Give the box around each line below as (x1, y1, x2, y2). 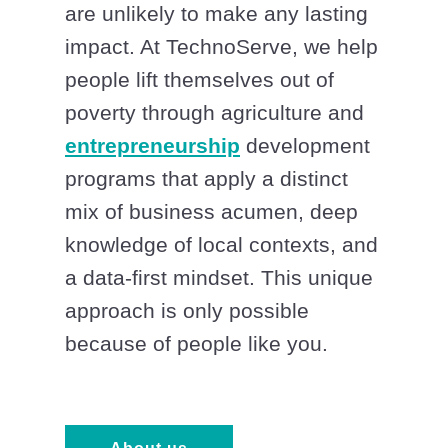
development (240, 134, 370, 158)
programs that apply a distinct (65, 167, 348, 191)
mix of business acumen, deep (65, 200, 358, 224)
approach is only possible (65, 299, 309, 323)
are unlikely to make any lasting (65, 2, 368, 26)
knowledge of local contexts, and (65, 233, 378, 257)
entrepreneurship (65, 134, 240, 158)
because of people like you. (65, 332, 328, 356)
